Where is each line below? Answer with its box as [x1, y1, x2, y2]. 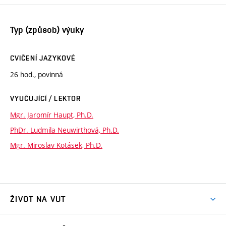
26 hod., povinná [10, 70, 63, 80]
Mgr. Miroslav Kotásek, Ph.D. [10, 140, 102, 150]
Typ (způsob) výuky [10, 24, 84, 35]
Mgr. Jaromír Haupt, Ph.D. [10, 110, 93, 120]
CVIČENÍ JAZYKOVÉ [10, 54, 75, 63]
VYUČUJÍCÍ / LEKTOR [10, 94, 81, 103]
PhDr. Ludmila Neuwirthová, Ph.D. [10, 125, 119, 135]
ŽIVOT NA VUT [10, 194, 66, 204]
